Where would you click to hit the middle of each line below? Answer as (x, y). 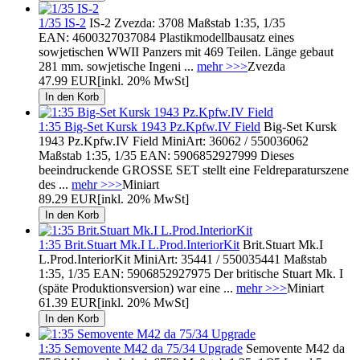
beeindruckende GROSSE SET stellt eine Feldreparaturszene (194, 170)
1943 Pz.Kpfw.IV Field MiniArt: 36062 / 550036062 (174, 141)
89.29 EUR (68, 198)
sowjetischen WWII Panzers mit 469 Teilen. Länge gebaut (186, 51)
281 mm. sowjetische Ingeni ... (118, 66)
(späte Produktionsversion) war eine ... (137, 288)
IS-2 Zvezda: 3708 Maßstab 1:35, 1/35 (186, 22)
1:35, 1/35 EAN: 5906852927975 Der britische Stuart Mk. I (191, 273)
